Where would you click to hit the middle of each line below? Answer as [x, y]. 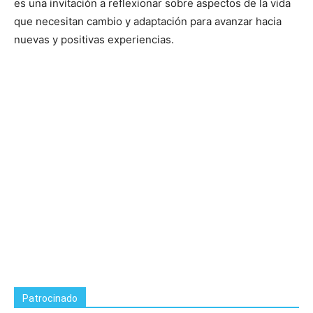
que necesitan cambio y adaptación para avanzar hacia [148, 21]
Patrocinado [50, 298]
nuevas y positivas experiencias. [94, 39]
